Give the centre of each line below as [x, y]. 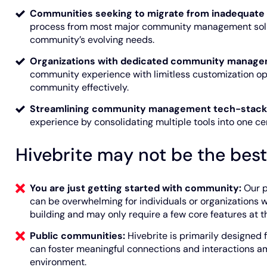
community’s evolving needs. [92, 40]
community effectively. [79, 88]
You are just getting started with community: [135, 188]
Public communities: [77, 235]
